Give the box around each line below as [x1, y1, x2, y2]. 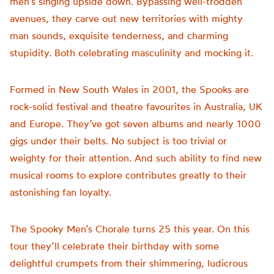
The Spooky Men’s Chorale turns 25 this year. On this [10, 223, 250, 235]
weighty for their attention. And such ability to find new [10, 152, 262, 164]
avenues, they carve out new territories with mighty [10, 12, 243, 24]
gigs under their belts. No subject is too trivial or [10, 135, 227, 147]
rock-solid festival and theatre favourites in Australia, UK [10, 100, 262, 113]
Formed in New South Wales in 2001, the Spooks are [10, 83, 249, 95]
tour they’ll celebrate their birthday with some [10, 240, 219, 252]
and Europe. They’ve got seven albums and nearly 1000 [10, 117, 261, 130]
